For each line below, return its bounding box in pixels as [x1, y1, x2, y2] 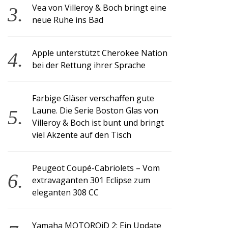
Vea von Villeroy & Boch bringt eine [32, 2, 167, 13]
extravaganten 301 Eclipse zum [32, 175, 151, 186]
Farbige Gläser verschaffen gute [32, 93, 155, 104]
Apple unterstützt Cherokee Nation [32, 47, 168, 59]
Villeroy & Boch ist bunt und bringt [32, 117, 164, 128]
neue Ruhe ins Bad [32, 14, 104, 25]
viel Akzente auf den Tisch [32, 129, 132, 140]
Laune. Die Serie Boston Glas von [32, 105, 159, 116]
